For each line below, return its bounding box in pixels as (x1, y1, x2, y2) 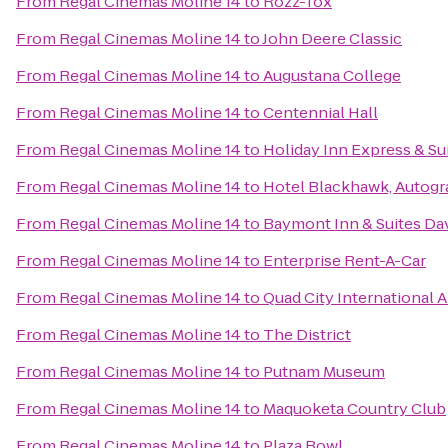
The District (263, 324, 351, 345)
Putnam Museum (263, 361, 385, 382)
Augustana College (263, 65, 401, 86)
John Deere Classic (262, 28, 402, 49)
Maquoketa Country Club (263, 398, 446, 419)
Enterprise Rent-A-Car (263, 250, 426, 271)
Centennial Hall (263, 102, 378, 123)
